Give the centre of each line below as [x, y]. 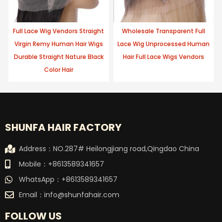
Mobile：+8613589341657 [61, 164]
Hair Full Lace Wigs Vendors [163, 57]
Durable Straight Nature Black [58, 57]
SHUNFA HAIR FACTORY [63, 128]
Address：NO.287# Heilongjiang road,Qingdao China [109, 149]
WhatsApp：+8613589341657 [68, 180]
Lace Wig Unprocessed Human [163, 44]
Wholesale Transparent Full [163, 31]
